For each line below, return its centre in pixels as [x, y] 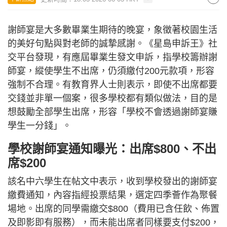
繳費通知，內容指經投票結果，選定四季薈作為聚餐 [112, 195]
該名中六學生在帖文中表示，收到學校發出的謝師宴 [112, 181]
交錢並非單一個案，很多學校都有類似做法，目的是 [112, 98]
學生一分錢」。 [40, 126]
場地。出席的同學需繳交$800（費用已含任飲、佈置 [113, 209]
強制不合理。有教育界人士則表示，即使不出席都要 [112, 85]
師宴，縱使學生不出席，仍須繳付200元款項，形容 [111, 71]
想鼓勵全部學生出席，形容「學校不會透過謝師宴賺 [112, 112]
